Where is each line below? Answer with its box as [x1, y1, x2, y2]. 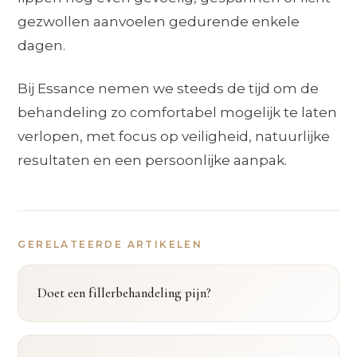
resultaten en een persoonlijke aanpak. [18, 151, 288, 168]
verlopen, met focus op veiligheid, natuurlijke [18, 127, 331, 144]
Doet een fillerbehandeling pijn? [37, 284, 212, 301]
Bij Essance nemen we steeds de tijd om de [18, 80, 320, 96]
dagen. [18, 37, 66, 53]
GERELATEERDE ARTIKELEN [18, 237, 203, 250]
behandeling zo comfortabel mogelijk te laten [18, 104, 338, 120]
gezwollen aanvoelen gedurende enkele [18, 13, 300, 29]
